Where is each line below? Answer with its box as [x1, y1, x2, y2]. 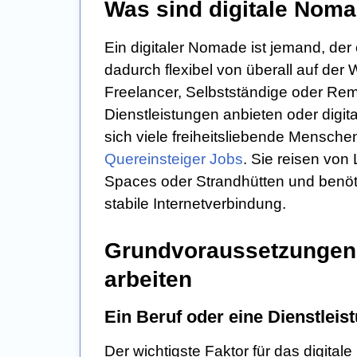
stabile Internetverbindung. [104, 195, 286, 213]
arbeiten [104, 267, 192, 292]
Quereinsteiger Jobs [104, 151, 243, 168]
